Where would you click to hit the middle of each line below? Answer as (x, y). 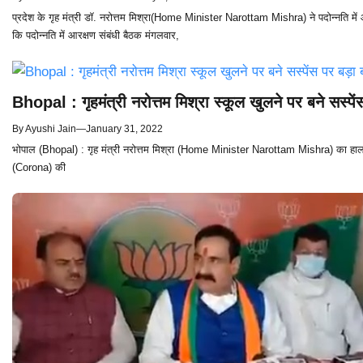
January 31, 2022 (124, 129)
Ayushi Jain (51, 129)
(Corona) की (39, 168)
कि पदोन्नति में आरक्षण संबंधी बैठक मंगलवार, (96, 36)
